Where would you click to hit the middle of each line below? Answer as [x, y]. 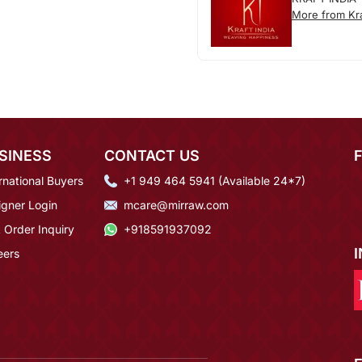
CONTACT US [152, 156]
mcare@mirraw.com [176, 205]
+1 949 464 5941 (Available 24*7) [215, 181]
